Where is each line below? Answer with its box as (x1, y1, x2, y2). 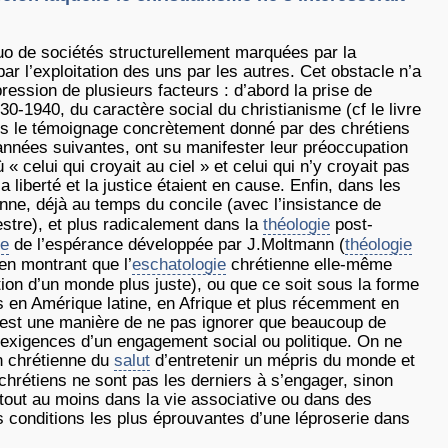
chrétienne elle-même (226, 255, 392, 274)
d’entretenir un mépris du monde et (150, 351, 415, 370)
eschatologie (132, 255, 226, 274)
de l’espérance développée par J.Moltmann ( (9, 235, 345, 254)
